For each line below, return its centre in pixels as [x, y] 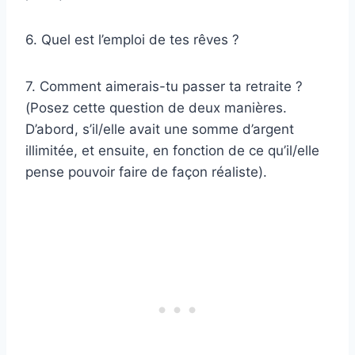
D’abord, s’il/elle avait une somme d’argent [160, 130]
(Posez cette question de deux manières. [156, 108]
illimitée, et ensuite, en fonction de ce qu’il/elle [172, 151]
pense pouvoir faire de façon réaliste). [146, 172]
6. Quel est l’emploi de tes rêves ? [132, 40]
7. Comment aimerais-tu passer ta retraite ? [164, 87]
